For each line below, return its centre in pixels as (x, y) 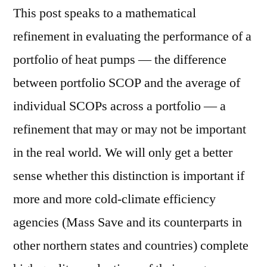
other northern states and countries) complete (131, 246)
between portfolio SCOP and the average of (127, 83)
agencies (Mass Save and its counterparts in (128, 223)
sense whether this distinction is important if (129, 176)
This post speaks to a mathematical (105, 13)
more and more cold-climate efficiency (114, 199)
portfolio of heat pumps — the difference (120, 60)
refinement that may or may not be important (130, 130)
